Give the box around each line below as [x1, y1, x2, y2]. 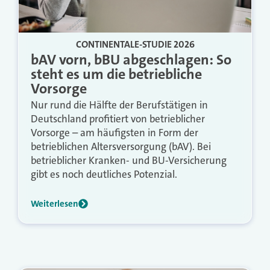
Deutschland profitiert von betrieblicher [31, 111, 205, 125]
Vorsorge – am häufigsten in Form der [31, 125, 198, 139]
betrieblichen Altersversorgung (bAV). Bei [31, 139, 211, 153]
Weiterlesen [31, 197, 78, 210]
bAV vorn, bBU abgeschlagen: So [31, 49, 231, 69]
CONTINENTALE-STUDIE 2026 [75, 37, 195, 51]
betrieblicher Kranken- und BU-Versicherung [31, 153, 227, 167]
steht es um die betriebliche [31, 64, 202, 84]
